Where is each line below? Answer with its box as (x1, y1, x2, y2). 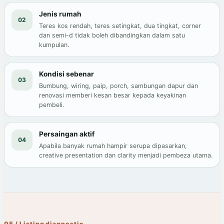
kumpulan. (39, 41, 69, 49)
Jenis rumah (39, 10, 81, 18)
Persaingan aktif (39, 130, 94, 138)
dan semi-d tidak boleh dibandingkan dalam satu (39, 31, 185, 39)
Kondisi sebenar (39, 70, 94, 78)
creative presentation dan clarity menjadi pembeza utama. (39, 151, 212, 159)
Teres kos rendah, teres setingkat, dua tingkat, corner (39, 22, 201, 30)
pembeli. (39, 101, 64, 109)
